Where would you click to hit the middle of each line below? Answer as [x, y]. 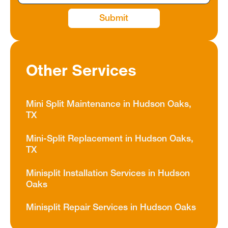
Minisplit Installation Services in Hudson [108, 173]
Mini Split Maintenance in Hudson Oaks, [109, 105]
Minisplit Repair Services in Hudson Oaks [111, 208]
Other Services [81, 70]
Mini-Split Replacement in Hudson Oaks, [110, 139]
